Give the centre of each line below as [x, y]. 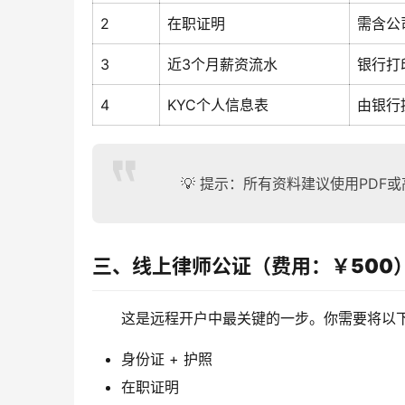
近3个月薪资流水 [222, 64]
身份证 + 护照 [167, 358]
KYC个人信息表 [218, 104]
